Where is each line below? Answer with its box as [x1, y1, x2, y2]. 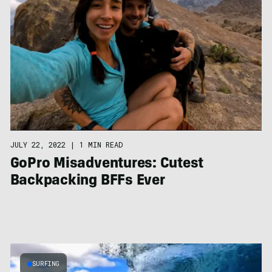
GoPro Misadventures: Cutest [10, 157, 204, 172]
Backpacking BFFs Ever [10, 174, 165, 189]
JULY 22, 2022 [10, 140, 66, 150]
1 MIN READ [79, 140, 123, 150]
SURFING [32, 260, 59, 268]
